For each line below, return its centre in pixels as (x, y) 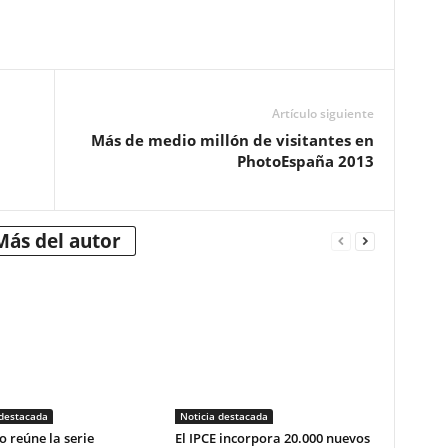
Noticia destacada (223, 416)
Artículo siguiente (322, 113)
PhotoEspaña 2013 (305, 161)
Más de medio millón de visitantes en (232, 140)
